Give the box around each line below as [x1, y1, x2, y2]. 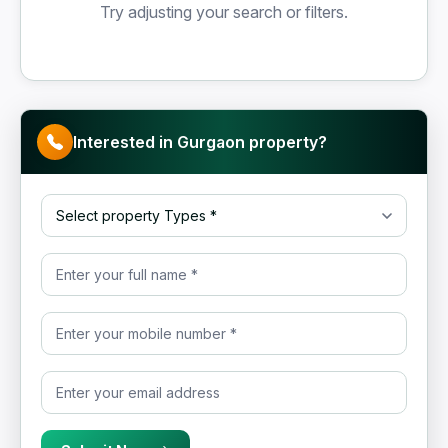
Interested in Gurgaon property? [73, 132, 327, 152]
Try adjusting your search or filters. [100, 2, 348, 22]
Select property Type [40, 195, 192, 215]
